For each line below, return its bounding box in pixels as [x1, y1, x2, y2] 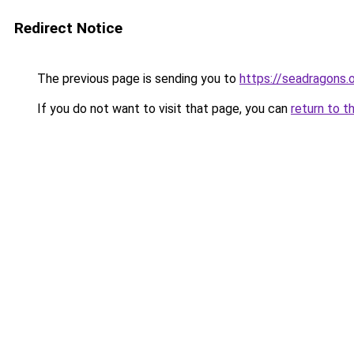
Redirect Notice [14, 19, 122, 37]
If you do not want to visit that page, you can [34, 101, 291, 116]
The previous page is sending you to [34, 71, 239, 86]
